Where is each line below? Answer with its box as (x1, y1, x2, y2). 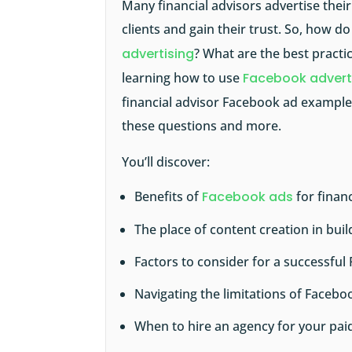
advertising (122, 45, 195, 64)
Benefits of (134, 188, 203, 206)
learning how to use (122, 69, 244, 87)
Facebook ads (202, 188, 294, 207)
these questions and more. (122, 117, 282, 135)
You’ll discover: (122, 153, 211, 171)
